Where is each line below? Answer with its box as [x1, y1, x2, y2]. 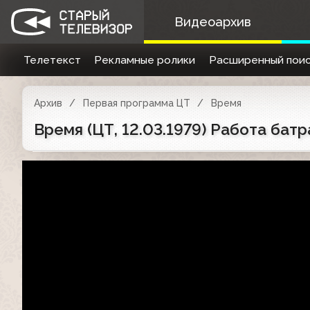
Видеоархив [174, 15, 251, 29]
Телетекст [23, 53, 81, 66]
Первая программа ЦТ [82, 98, 190, 109]
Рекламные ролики [94, 53, 196, 66]
